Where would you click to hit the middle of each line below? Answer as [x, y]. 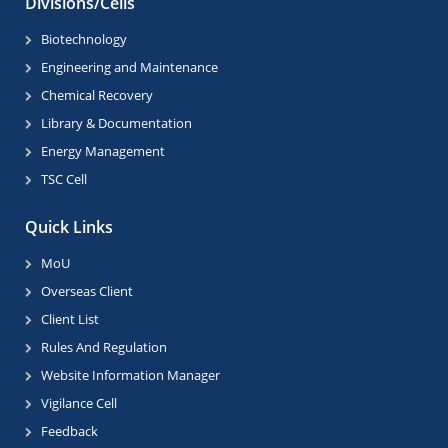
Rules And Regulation [104, 347]
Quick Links [69, 227]
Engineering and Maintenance [129, 67]
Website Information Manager [130, 375]
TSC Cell [64, 179]
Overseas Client [87, 291]
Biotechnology [84, 39]
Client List [70, 319]
